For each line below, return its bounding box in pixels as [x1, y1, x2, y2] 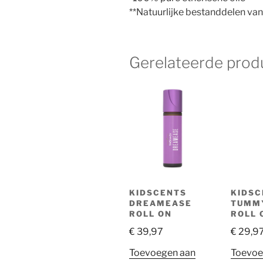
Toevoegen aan [129, 247, 195, 258]
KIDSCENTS [129, 187, 187, 197]
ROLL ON [129, 208, 172, 218]
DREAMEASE [129, 198, 192, 208]
